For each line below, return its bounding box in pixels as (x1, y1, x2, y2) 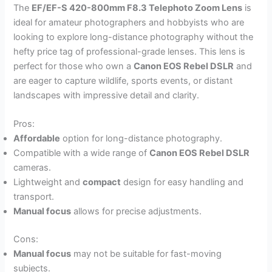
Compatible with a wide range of (13, 148, 150, 159)
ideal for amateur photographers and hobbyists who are (13, 16, 245, 28)
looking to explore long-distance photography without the (13, 31, 254, 42)
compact (83, 177, 121, 188)
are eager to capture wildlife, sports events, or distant (13, 75, 233, 86)
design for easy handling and (121, 177, 244, 188)
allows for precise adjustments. (71, 206, 202, 217)
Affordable (13, 133, 61, 144)
